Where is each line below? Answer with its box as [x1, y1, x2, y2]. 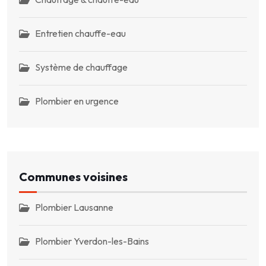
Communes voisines [19, 169, 128, 184]
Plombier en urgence [35, 95, 119, 107]
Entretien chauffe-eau [35, 27, 126, 40]
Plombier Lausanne [35, 201, 113, 213]
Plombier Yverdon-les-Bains [35, 235, 149, 247]
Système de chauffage [35, 61, 128, 74]
